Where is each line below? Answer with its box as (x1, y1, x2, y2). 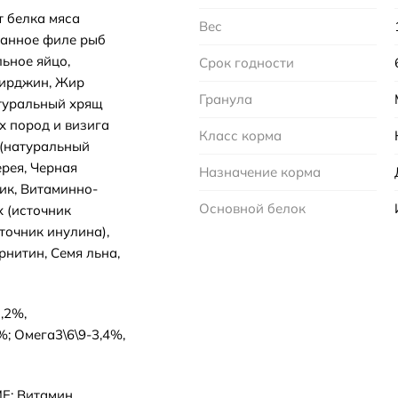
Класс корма (199, 127, 282, 145)
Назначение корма (199, 163, 321, 181)
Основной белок (199, 200, 306, 218)
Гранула (199, 91, 252, 108)
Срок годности (199, 54, 294, 72)
